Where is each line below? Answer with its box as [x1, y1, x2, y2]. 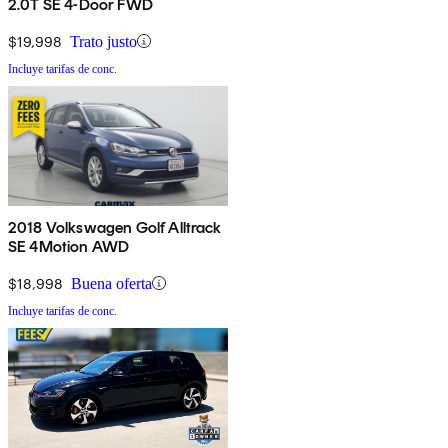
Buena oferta [71, 274, 152, 292]
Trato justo [70, 32, 137, 50]
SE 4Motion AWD [8, 236, 130, 256]
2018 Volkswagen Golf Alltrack [8, 217, 222, 237]
